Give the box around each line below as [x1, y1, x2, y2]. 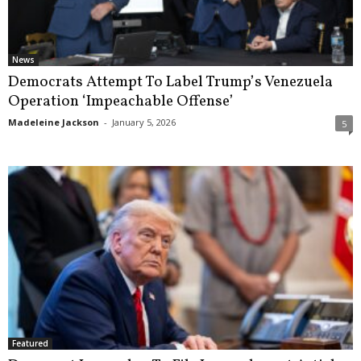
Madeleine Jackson [8, 116, 99, 129]
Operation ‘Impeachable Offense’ [8, 91, 234, 113]
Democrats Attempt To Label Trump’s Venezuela [8, 72, 333, 93]
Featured [12, 338, 48, 350]
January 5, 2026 [112, 116, 176, 129]
